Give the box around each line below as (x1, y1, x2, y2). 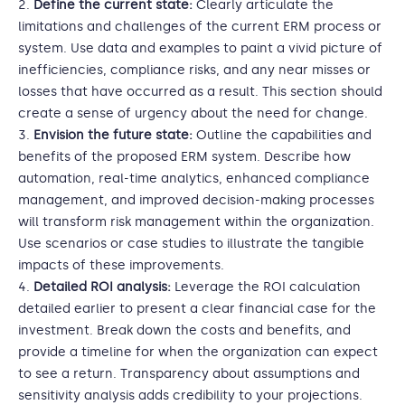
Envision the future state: (33, 127, 196, 143)
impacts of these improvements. (18, 258, 224, 273)
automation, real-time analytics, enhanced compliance (18, 171, 370, 186)
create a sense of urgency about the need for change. (18, 106, 368, 121)
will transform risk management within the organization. (18, 214, 374, 230)
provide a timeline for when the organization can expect (18, 344, 378, 360)
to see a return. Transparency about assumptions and (18, 366, 360, 381)
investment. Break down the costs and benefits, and (18, 323, 351, 338)
